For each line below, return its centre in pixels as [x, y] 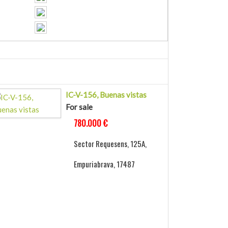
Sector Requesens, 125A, [110, 144]
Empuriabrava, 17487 [105, 164]
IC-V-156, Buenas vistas [106, 95]
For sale [79, 107]
